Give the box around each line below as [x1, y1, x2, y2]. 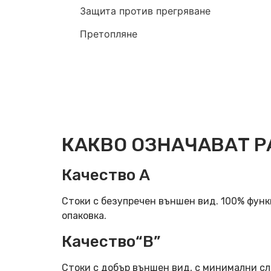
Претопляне [80, 28, 137, 41]
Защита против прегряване [80, 4, 211, 17]
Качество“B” [62, 232, 160, 251]
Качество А [62, 166, 150, 185]
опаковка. [62, 210, 106, 222]
